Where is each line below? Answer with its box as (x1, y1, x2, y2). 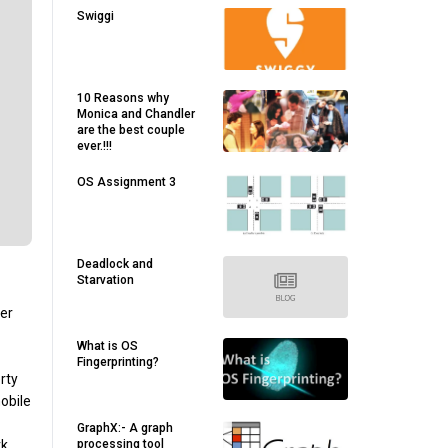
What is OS (77, 339, 138, 353)
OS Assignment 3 (77, 175, 176, 189)
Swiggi (77, 9, 114, 23)
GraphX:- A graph (77, 421, 173, 435)
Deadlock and (77, 257, 153, 271)
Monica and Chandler (77, 107, 195, 121)
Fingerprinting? (77, 355, 159, 369)
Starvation (77, 273, 134, 287)
